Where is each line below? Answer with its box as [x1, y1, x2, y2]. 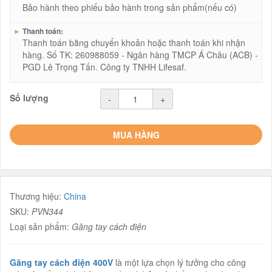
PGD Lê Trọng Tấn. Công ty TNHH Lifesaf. [22, 61, 186, 73]
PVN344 [32, 205, 63, 217]
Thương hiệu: [10, 190, 64, 202]
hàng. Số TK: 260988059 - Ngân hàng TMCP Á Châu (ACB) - [22, 49, 258, 61]
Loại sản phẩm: [10, 220, 72, 233]
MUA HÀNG [112, 129, 160, 141]
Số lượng [10, 92, 49, 104]
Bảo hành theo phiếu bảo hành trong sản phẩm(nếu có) [22, 1, 237, 13]
